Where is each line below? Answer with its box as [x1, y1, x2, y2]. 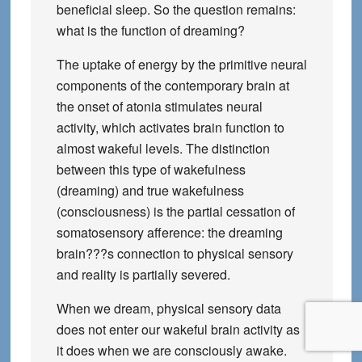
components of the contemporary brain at [56, 76, 289, 95]
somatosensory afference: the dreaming [56, 223, 283, 242]
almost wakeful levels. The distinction [56, 139, 270, 158]
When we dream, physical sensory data [56, 299, 281, 318]
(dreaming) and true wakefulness [56, 181, 244, 200]
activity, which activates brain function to [56, 118, 284, 137]
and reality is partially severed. [56, 265, 230, 284]
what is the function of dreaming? [56, 21, 245, 40]
